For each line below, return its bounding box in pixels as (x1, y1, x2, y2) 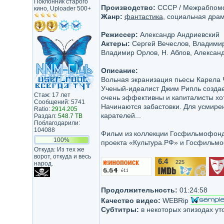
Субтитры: (100, 205, 139, 213)
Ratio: (33, 105, 51, 112)
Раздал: (33, 112, 58, 119)
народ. (33, 160, 53, 167)
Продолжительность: (100, 186, 177, 194)
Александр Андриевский (137, 30, 219, 38)
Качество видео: (100, 196, 160, 204)
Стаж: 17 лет (33, 91, 70, 98)
